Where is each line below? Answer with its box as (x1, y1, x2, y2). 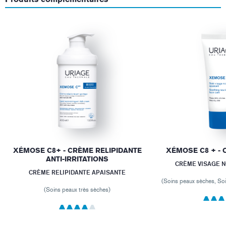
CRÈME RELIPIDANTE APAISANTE (29, 168, 126, 176)
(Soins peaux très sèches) (44, 186, 110, 193)
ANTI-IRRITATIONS (46, 154, 108, 163)
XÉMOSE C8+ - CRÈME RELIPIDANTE (13, 146, 142, 155)
